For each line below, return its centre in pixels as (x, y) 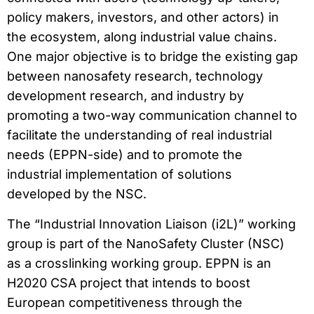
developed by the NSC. (77, 194)
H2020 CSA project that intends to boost (129, 282)
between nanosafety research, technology (135, 76)
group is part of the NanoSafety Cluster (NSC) (146, 243)
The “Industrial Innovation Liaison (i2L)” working (151, 224)
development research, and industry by (125, 96)
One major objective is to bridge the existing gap (152, 57)
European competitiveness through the (125, 302)
